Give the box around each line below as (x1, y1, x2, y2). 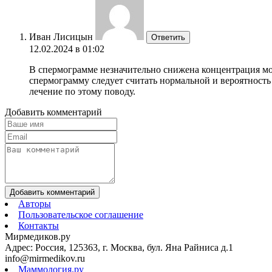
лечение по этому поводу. (29, 86, 135, 97)
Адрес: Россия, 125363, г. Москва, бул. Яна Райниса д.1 (5, 242, 233, 253)
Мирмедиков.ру (5, 231, 70, 242)
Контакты (18, 220, 59, 231)
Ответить (151, 32, 185, 42)
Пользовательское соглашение (18, 209, 143, 220)
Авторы (18, 198, 51, 209)
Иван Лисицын (29, 31, 93, 42)
